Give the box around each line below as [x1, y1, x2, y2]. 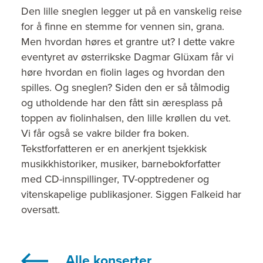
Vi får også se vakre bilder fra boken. [21, 127, 189, 140]
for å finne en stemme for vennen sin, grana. [21, 20, 224, 33]
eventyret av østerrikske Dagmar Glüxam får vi [21, 50, 234, 63]
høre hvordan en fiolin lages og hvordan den [21, 66, 225, 79]
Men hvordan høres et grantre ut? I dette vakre [21, 35, 235, 48]
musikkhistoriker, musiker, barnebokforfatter [21, 157, 221, 170]
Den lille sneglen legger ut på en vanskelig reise [21, 5, 242, 18]
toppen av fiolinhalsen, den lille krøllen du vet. [21, 112, 231, 124]
